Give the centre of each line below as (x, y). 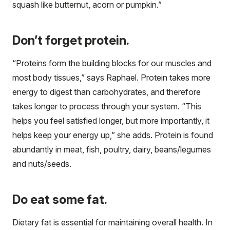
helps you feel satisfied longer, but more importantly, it (111, 120)
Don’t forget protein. (71, 40)
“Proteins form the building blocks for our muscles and (112, 63)
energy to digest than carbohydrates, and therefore (107, 92)
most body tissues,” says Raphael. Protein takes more (111, 77)
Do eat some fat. (60, 199)
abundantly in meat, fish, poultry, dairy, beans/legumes (112, 149)
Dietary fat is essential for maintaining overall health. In (112, 222)
